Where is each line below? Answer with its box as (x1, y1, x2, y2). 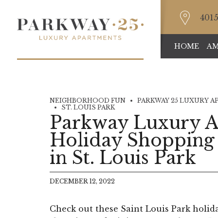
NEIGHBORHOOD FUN (50, 97, 126, 104)
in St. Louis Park (50, 147, 196, 169)
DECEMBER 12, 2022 (50, 177, 115, 185)
